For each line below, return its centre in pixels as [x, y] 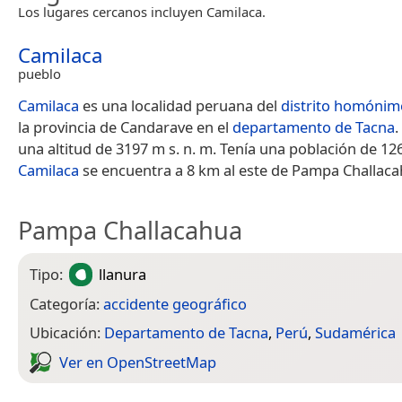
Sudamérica [355, 333]
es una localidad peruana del [180, 105]
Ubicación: [67, 333]
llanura [123, 274]
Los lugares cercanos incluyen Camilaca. [142, 11]
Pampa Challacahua [130, 230]
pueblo [39, 73]
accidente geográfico [175, 303]
